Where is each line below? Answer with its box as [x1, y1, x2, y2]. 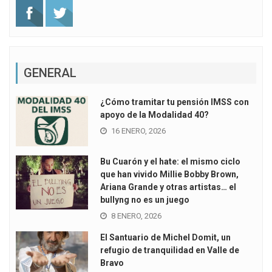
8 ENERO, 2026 [110, 211, 161, 221]
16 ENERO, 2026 [110, 126, 166, 136]
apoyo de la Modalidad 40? [100, 110, 209, 120]
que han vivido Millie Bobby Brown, [100, 169, 239, 180]
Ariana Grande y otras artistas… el [100, 182, 236, 192]
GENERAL [24, 66, 76, 81]
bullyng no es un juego [100, 195, 189, 205]
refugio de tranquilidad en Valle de [100, 245, 239, 256]
